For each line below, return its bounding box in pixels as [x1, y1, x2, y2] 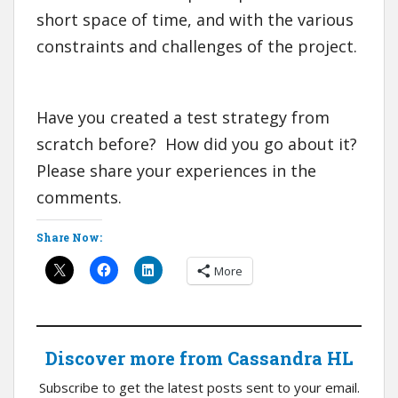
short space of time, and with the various [36, 9, 354, 31]
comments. [36, 187, 122, 209]
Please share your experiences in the [36, 160, 316, 182]
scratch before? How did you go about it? [36, 133, 357, 155]
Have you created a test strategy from [36, 107, 330, 129]
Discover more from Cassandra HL [44, 346, 354, 370]
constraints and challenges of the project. [36, 36, 357, 58]
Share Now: [36, 230, 102, 245]
